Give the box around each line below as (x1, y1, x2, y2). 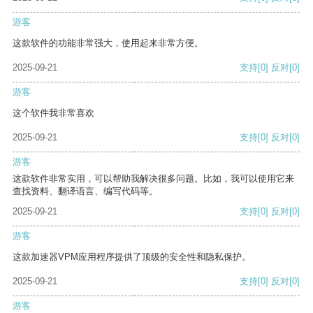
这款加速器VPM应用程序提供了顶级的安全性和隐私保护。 (13, 252, 251, 263)
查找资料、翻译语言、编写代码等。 (13, 186, 158, 197)
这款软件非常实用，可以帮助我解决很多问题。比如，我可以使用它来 (13, 173, 294, 184)
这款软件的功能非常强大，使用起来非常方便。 (13, 38, 203, 49)
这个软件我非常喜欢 (13, 108, 94, 119)
